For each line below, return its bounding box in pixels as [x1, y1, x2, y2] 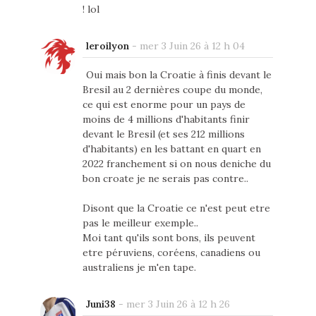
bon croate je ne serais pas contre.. [82, 172, 248, 186]
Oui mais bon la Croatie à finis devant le [85, 68, 272, 82]
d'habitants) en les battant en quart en [82, 142, 261, 156]
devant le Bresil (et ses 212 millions [82, 128, 245, 141]
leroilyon [85, 39, 129, 53]
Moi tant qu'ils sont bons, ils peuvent [82, 231, 255, 245]
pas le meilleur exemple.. [82, 217, 198, 230]
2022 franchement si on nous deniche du [82, 157, 271, 171]
